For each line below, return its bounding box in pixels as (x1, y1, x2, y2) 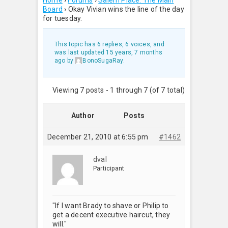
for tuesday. (43, 14, 82, 22)
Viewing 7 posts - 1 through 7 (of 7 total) (52, 85, 185, 94)
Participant (93, 164, 125, 172)
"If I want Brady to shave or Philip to (52, 201, 169, 210)
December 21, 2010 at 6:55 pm (47, 132, 149, 141)
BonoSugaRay (82, 57, 123, 64)
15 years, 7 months (106, 49, 163, 56)
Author (71, 111, 95, 120)
